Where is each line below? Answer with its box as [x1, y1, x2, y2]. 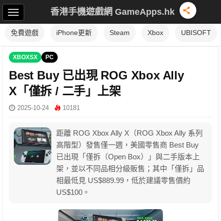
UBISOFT [181, 29, 211, 37]
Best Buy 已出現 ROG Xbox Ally [9, 69, 184, 82]
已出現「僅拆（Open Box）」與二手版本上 [56, 152, 200, 161]
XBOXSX [13, 54, 37, 61]
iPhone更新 [56, 29, 92, 37]
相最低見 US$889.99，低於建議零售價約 [56, 176, 190, 184]
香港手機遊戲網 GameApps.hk [50, 6, 175, 17]
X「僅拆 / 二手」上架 [9, 84, 121, 98]
